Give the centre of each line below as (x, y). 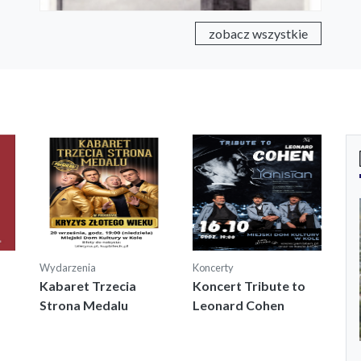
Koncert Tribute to (249, 285)
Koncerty (213, 267)
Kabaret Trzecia (88, 285)
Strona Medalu (84, 305)
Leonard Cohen (239, 305)
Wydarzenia (68, 267)
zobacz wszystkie (258, 33)
